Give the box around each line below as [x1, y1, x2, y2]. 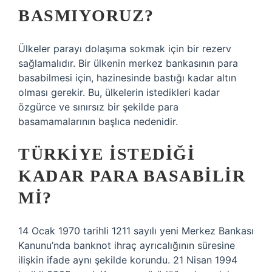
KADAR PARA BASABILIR [18, 166, 245, 185]
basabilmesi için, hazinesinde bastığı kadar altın [18, 72, 236, 84]
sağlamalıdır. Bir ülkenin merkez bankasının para [18, 57, 238, 69]
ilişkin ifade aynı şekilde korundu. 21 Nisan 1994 [18, 254, 237, 266]
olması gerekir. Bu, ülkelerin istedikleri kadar [18, 86, 220, 98]
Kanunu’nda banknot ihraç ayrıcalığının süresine [18, 239, 235, 251]
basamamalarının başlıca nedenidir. [18, 115, 178, 127]
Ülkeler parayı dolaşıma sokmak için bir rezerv [18, 42, 231, 55]
